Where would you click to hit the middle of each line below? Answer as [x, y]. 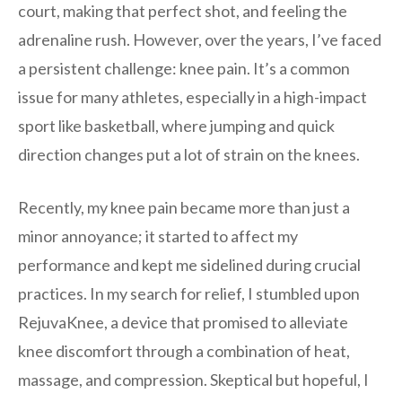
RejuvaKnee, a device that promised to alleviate [183, 322]
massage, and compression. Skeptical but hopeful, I [193, 379]
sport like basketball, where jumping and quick [176, 125]
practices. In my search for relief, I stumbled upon [189, 293]
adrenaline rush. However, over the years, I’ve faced [200, 39]
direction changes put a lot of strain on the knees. [189, 154]
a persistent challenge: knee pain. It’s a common [184, 68]
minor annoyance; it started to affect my [158, 236]
